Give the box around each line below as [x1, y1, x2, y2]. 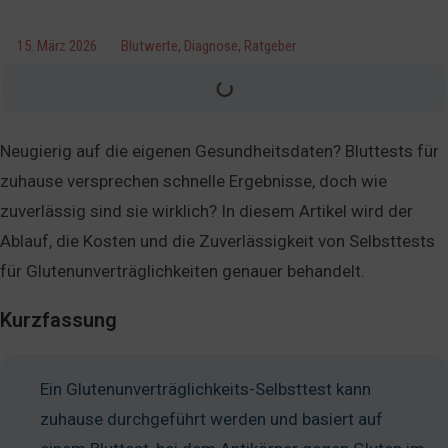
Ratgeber [244, 37, 296, 55]
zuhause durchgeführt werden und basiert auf [40, 409, 383, 429]
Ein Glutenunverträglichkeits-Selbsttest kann [40, 379, 371, 399]
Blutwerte [121, 37, 178, 55]
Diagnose [184, 37, 238, 55]
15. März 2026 [17, 37, 97, 55]
